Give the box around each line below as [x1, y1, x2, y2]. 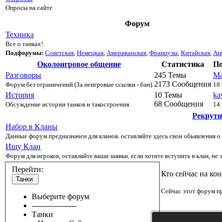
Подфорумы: [5, 49, 45, 56]
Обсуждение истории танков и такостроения [5, 100, 129, 108]
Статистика [161, 59, 204, 68]
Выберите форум [32, 192, 89, 201]
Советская [45, 49, 74, 56]
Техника [5, 30, 34, 39]
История [5, 90, 34, 99]
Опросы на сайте [5, 3, 53, 11]
